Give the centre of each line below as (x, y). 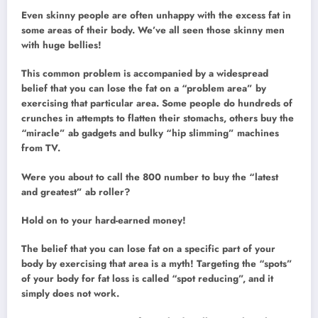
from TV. (41, 148)
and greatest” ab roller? (76, 192)
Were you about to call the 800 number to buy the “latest (150, 177)
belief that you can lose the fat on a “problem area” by (144, 89)
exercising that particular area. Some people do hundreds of (157, 104)
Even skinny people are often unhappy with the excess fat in (156, 16)
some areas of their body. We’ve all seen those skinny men (153, 31)
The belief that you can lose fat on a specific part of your (148, 248)
